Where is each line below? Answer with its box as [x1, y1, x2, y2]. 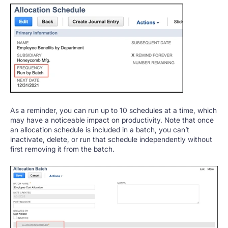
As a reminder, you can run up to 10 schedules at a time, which [10, 105, 217, 115]
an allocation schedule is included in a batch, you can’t [10, 125, 189, 134]
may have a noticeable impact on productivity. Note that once [10, 115, 214, 124]
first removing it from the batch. [10, 144, 115, 153]
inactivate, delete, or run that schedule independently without [10, 134, 212, 144]
